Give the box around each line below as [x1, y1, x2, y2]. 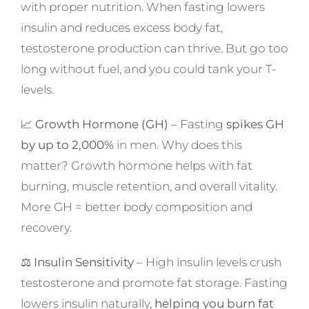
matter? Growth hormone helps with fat [20, 158, 252, 172]
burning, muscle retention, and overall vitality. [20, 179, 277, 193]
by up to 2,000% [20, 137, 114, 152]
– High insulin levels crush [133, 255, 281, 269]
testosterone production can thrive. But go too [20, 41, 288, 55]
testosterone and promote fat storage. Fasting [20, 275, 288, 290]
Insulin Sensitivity [33, 255, 134, 269]
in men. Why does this [113, 137, 242, 152]
